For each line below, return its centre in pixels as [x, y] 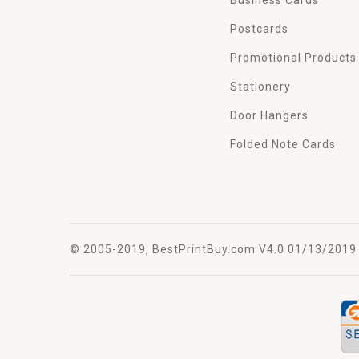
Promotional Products [293, 57]
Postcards [259, 28]
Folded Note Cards [283, 144]
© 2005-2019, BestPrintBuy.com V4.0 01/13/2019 [213, 249]
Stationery [260, 86]
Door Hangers [269, 115]
